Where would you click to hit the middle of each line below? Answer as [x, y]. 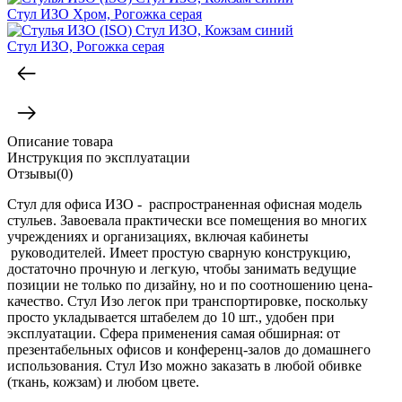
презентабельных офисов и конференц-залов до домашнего [189, 349]
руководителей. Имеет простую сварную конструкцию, [179, 252]
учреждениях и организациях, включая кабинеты [158, 236]
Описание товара [60, 141]
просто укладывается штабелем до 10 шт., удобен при [171, 317]
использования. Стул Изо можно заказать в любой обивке [184, 365]
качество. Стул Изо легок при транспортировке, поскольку [188, 301]
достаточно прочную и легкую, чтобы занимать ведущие [182, 268]
